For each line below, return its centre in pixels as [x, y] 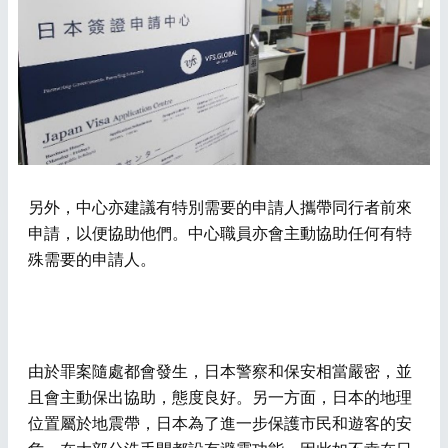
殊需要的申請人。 [92, 260]
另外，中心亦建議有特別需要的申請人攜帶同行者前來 [220, 208]
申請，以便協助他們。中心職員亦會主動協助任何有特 [220, 234]
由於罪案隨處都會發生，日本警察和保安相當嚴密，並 [220, 372]
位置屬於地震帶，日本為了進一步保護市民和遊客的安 [220, 424]
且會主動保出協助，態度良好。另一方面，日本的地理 [220, 398]
